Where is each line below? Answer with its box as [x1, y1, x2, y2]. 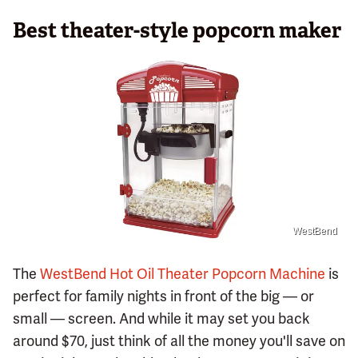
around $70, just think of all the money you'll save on [13, 332, 345, 351]
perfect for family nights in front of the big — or [13, 287, 314, 306]
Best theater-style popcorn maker [13, 16, 341, 44]
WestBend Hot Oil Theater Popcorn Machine [40, 265, 325, 284]
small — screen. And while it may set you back [13, 309, 310, 328]
